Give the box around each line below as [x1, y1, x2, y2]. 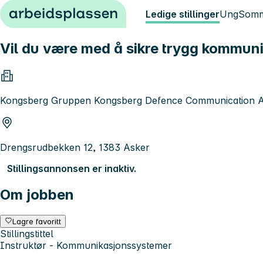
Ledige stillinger [146, 8, 220, 20]
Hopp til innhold [5, 5, 77, 16]
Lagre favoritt [12, 216, 62, 226]
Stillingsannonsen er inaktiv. [7, 162, 136, 174]
